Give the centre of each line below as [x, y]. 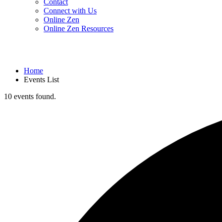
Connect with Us [70, 11]
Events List [41, 79]
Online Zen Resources [79, 28]
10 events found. [30, 96]
